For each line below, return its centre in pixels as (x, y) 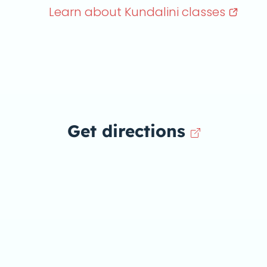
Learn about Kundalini (115, 12)
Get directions (126, 131)
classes (205, 12)
